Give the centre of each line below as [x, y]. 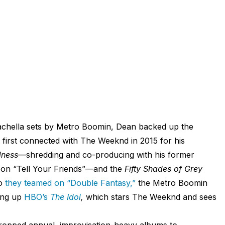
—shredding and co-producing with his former [106, 154]
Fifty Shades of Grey [163, 168]
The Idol [64, 197]
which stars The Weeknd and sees [150, 197]
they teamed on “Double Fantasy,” [70, 183]
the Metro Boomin [171, 183]
